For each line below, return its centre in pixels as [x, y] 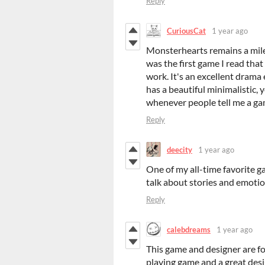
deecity [180, 149]
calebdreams [189, 229]
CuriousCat [186, 30]
